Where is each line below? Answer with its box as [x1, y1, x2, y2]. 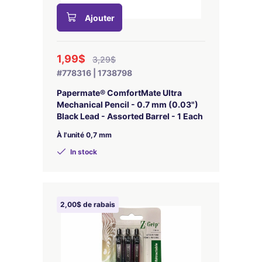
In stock [68, 147, 97, 156]
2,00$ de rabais [60, 200, 115, 209]
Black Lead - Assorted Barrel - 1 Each [57, 111, 203, 121]
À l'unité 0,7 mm [57, 130, 112, 139]
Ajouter [85, 13, 115, 23]
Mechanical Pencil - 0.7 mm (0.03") [57, 99, 198, 109]
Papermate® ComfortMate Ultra [57, 88, 182, 98]
